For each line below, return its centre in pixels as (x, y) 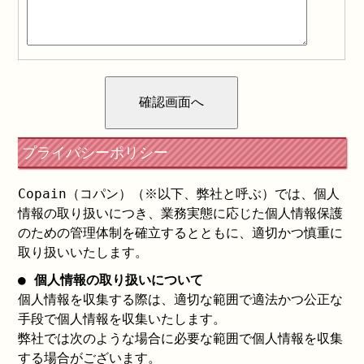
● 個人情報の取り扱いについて (111, 280)
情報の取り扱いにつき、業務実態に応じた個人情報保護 (181, 213)
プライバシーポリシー (95, 153)
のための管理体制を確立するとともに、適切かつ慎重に (181, 233)
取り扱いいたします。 (83, 252)
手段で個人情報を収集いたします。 (122, 319)
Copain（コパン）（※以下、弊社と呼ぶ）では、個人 (179, 194)
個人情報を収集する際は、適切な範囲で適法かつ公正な (181, 299)
